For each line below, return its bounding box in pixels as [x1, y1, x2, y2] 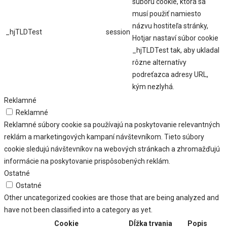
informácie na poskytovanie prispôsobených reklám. [4, 157, 170, 166]
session [106, 28, 130, 36]
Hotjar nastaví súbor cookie [132, 34, 218, 43]
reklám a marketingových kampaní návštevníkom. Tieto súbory [4, 133, 204, 141]
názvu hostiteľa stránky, [132, 22, 208, 30]
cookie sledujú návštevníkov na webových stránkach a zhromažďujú [4, 145, 220, 154]
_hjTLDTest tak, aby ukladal [132, 46, 219, 55]
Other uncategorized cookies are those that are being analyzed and [4, 194, 219, 202]
